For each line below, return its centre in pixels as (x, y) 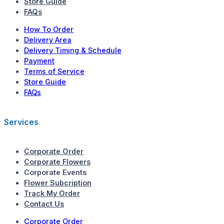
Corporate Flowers (57, 161)
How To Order (49, 29)
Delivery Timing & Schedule (73, 50)
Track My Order (52, 193)
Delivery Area (48, 40)
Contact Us (44, 203)
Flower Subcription (58, 182)
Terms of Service (54, 71)
